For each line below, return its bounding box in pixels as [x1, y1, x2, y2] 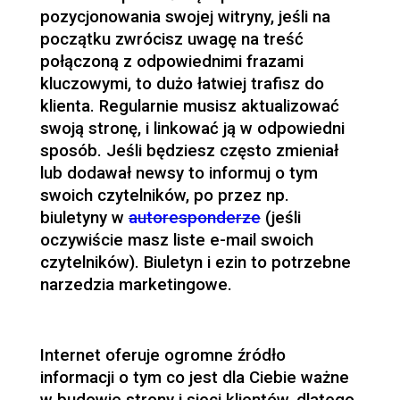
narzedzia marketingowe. [39, 275, 232, 296]
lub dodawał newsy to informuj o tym [39, 163, 318, 184]
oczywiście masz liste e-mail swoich [39, 230, 313, 251]
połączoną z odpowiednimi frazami [39, 52, 304, 72]
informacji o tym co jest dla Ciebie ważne [39, 368, 349, 388]
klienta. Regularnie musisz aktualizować [39, 96, 339, 117]
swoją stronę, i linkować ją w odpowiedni [39, 119, 345, 139]
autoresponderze [128, 208, 261, 229]
